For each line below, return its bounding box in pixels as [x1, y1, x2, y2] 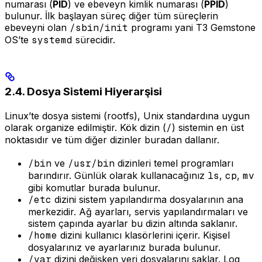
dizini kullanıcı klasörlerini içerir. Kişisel [57, 229, 230, 242]
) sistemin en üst [172, 122, 244, 134]
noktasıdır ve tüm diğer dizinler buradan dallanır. [5, 134, 219, 146]
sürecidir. [73, 34, 115, 46]
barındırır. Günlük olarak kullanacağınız [28, 170, 208, 182]
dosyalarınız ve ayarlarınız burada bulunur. [28, 242, 220, 254]
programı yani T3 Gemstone [128, 22, 256, 34]
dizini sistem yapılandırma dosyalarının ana [51, 194, 243, 206]
